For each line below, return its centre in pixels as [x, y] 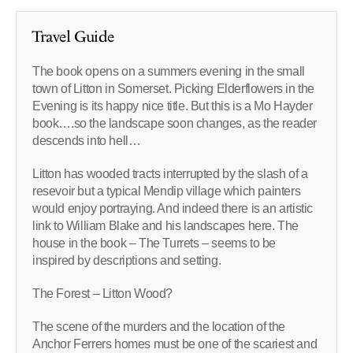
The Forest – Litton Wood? [102, 293]
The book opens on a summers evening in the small [169, 71]
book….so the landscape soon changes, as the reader [175, 123]
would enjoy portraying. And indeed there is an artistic [173, 208]
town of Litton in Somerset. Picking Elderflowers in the [174, 88]
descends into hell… [87, 140]
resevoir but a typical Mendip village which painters [167, 191]
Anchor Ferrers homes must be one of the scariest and [175, 344]
